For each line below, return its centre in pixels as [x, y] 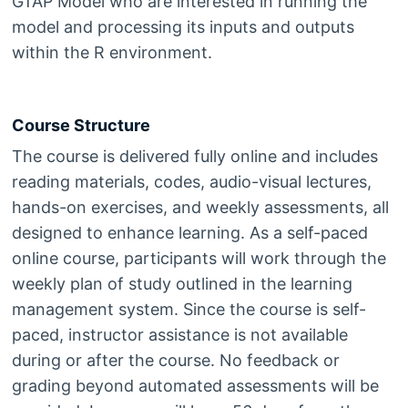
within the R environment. [112, 53]
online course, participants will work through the [199, 259]
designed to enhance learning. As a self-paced [189, 233]
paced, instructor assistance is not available [179, 335]
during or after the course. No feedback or [175, 361]
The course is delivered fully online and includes [194, 157]
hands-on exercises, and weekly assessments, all [200, 208]
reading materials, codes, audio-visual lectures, [191, 182]
